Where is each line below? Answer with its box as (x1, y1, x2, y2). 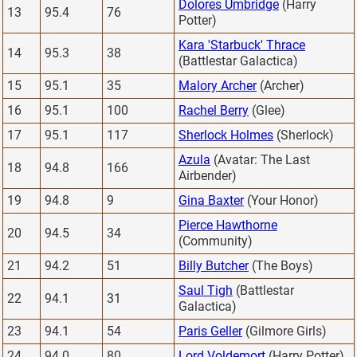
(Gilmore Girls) (242, 323, 327, 339)
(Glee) (249, 102, 285, 118)
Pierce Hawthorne (178, 217, 277, 233)
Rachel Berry (178, 102, 249, 118)
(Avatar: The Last (210, 151, 310, 167)
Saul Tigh (178, 282, 233, 298)
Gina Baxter (178, 192, 244, 208)
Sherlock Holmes (178, 127, 273, 143)
